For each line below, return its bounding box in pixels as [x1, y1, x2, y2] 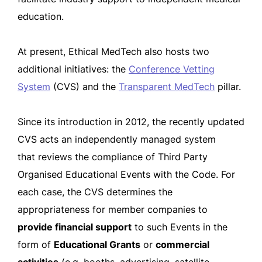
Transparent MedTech [119, 81, 215, 92]
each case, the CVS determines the [18, 186, 173, 198]
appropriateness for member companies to [18, 204, 208, 215]
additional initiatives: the [18, 63, 129, 75]
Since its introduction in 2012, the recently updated [18, 116, 244, 127]
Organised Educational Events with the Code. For [18, 168, 235, 180]
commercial [156, 239, 209, 250]
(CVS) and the [50, 81, 119, 92]
